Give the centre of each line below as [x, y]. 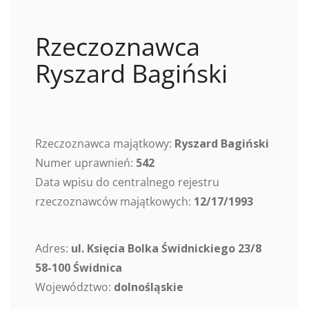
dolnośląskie [147, 287]
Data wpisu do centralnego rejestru [127, 182]
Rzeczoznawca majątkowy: [105, 144]
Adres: [53, 249]
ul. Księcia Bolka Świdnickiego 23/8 [166, 249]
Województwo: [73, 287]
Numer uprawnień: [86, 163]
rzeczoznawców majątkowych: [114, 202]
